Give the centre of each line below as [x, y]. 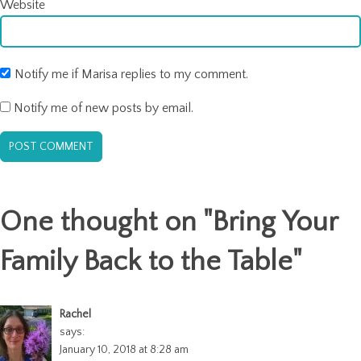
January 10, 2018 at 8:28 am [124, 349]
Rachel [75, 314]
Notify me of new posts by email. [104, 108]
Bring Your [275, 222]
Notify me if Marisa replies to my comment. [131, 74]
